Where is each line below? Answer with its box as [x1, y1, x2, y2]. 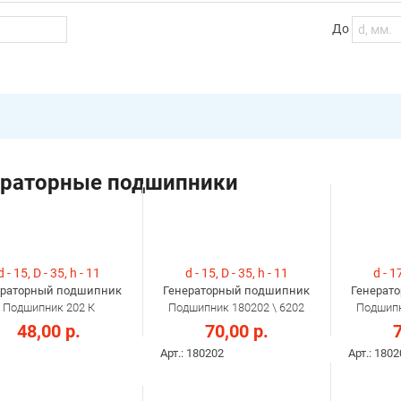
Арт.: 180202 [160, 346, 224, 361]
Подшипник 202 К [2, 301, 95, 315]
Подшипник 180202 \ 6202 [168, 301, 304, 315]
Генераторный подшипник [163, 284, 310, 298]
